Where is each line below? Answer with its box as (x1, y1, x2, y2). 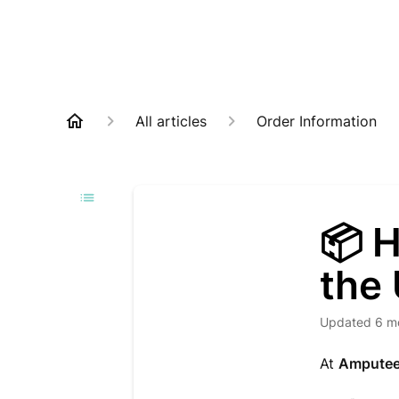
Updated (329, 314, 372, 330)
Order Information (256, 112, 377, 130)
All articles (135, 112, 207, 130)
